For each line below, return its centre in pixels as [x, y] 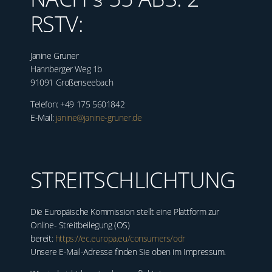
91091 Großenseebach [72, 82]
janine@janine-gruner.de [99, 118]
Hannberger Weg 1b [66, 69]
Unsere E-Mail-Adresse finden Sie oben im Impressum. [128, 251]
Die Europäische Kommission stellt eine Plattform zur [125, 211]
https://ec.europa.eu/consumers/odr [120, 238]
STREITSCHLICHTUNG [133, 180]
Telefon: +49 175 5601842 [78, 104]
